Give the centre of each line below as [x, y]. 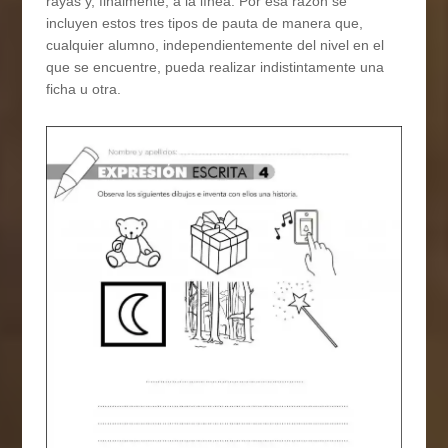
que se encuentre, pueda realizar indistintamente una [215, 67]
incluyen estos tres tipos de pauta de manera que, [205, 23]
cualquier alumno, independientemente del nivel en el [215, 45]
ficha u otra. [84, 89]
